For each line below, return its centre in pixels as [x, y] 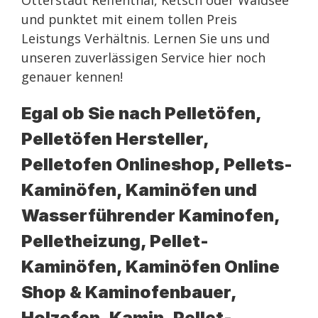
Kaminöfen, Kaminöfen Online [150, 267]
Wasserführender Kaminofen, [150, 215]
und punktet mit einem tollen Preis [129, 19]
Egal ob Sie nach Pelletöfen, [141, 113]
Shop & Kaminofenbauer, [129, 292]
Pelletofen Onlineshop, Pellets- [157, 164]
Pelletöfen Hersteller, [115, 139]
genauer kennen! [72, 77]
